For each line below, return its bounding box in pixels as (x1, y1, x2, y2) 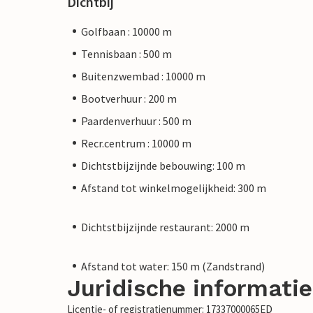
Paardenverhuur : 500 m (81, 113, 191, 128)
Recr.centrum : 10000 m (81, 136, 191, 150)
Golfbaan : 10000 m (81, 24, 172, 38)
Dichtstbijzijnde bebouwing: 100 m (81, 158, 245, 173)
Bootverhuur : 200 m (81, 91, 177, 105)
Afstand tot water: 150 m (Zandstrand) (81, 259, 265, 273)
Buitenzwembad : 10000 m (81, 68, 205, 83)
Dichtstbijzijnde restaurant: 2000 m (81, 219, 249, 234)
